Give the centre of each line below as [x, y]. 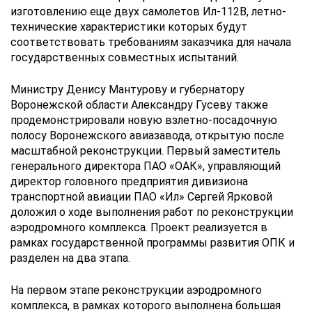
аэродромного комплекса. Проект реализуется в [139, 228]
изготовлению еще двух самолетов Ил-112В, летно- [148, 12]
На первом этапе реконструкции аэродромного [136, 290]
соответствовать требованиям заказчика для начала [151, 42]
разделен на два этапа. [70, 258]
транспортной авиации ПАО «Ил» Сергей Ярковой [141, 197]
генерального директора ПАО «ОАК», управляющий [146, 166]
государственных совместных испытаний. [125, 58]
